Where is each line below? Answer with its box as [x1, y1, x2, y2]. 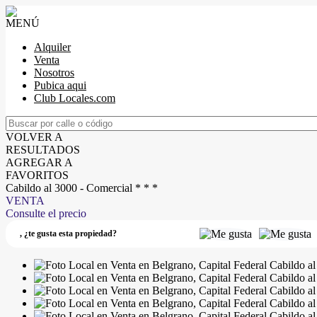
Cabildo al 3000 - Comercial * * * [6, 182, 158, 194]
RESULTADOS [6, 144, 80, 156]
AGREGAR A [6, 156, 73, 168]
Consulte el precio [6, 207, 86, 219]
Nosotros [34, 67, 74, 79]
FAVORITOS [6, 169, 69, 181]
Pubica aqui [34, 79, 86, 91]
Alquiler [34, 41, 71, 53]
